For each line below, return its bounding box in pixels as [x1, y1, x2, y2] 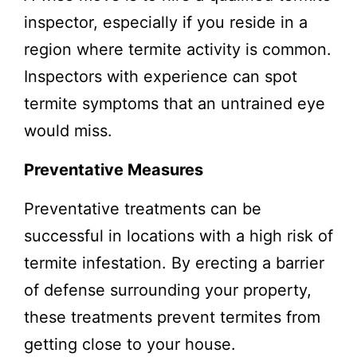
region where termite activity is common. [24, 39, 331, 59]
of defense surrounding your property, [24, 280, 312, 300]
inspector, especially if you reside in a [24, 12, 308, 32]
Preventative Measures [24, 159, 203, 179]
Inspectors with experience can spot [24, 66, 297, 86]
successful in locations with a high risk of [24, 226, 333, 245]
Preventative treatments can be [24, 198, 261, 218]
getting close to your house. [24, 334, 236, 354]
